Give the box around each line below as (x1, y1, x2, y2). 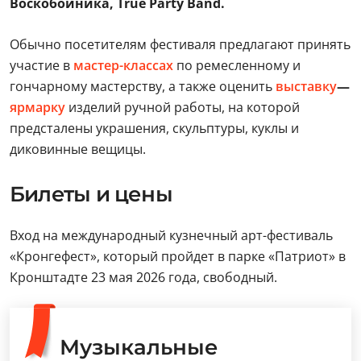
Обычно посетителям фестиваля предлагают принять (10, 35, 351, 53)
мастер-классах (73, 56, 173, 74)
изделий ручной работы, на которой (68, 98, 300, 116)
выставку (276, 77, 337, 95)
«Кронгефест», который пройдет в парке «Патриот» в (10, 247, 346, 265)
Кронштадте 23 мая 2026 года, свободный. (10, 268, 277, 286)
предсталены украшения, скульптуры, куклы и (10, 119, 299, 137)
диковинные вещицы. (10, 140, 146, 158)
